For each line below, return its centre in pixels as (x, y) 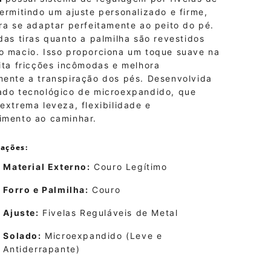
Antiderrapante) (42, 249)
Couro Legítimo (129, 167)
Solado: (22, 236)
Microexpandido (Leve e (102, 236)
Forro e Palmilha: (46, 190)
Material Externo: (47, 167)
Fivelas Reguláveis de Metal (109, 213)
